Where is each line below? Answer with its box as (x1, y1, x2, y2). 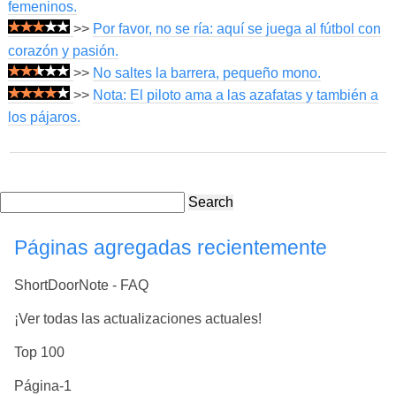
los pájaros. (7, 110, 80, 126)
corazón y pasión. (7, 43, 118, 59)
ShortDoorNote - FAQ (14, 277, 148, 293)
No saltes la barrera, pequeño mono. (92, 65, 321, 81)
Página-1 (14, 378, 72, 394)
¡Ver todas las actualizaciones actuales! (14, 310, 262, 326)
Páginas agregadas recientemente (14, 236, 327, 259)
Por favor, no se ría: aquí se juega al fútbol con (92, 21, 381, 37)
